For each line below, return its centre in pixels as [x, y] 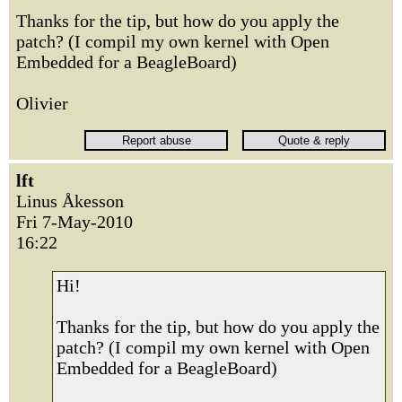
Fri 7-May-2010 [74, 221]
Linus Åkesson [70, 201]
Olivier [42, 103]
